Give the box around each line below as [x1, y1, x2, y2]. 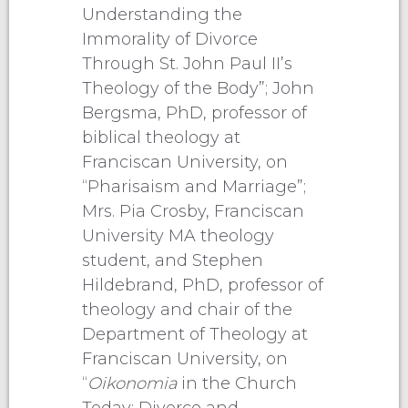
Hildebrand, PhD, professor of [82, 274, 323, 295]
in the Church [181, 372, 297, 393]
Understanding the [82, 4, 242, 25]
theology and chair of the [82, 299, 292, 320]
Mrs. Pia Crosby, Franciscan [82, 200, 304, 221]
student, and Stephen [82, 250, 263, 270]
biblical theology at [82, 127, 240, 148]
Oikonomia [87, 372, 181, 393]
